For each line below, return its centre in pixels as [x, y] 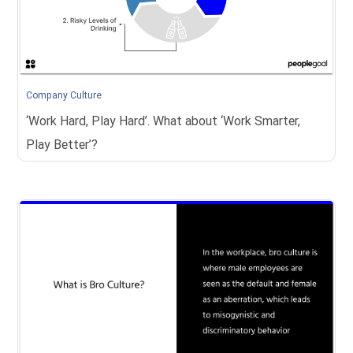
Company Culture [64, 95]
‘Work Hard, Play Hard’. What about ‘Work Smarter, [163, 121]
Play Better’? [62, 144]
